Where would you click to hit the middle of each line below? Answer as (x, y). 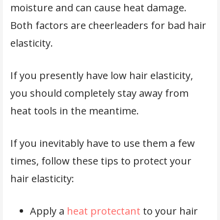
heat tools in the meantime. (76, 110)
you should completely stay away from (99, 93)
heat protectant (103, 211)
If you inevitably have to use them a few (102, 143)
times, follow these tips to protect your (101, 161)
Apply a (48, 211)
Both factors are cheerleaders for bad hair (108, 25)
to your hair (169, 211)
